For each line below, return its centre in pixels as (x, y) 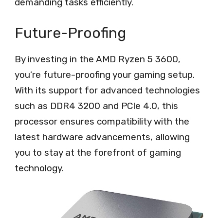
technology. (39, 168)
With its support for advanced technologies (107, 90)
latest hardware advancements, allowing (102, 137)
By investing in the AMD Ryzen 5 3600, (98, 59)
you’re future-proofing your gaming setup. (105, 74)
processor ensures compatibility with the (102, 121)
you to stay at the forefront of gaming (98, 152)
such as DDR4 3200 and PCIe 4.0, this (96, 106)
